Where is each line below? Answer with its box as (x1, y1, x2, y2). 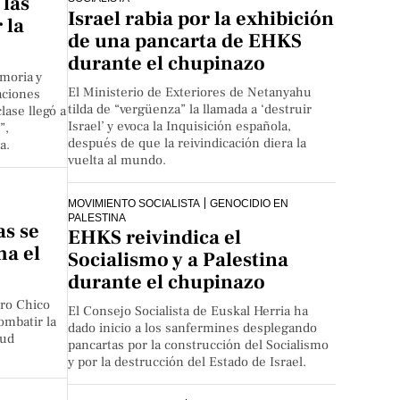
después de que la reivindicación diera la (68, 134, 307, 152)
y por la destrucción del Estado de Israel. (68, 354, 307, 371)
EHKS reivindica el (68, 225, 242, 251)
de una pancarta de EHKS (68, 28, 303, 54)
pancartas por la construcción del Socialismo (68, 337, 329, 354)
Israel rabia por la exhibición (68, 5, 335, 31)
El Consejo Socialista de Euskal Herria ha (68, 303, 309, 321)
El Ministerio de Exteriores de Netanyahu (68, 83, 312, 101)
